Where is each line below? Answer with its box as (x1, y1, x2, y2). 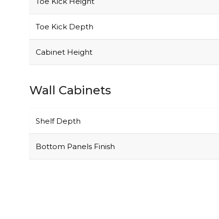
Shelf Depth (36, 95, 81, 105)
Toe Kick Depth (36, 1, 93, 11)
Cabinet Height (36, 26, 92, 36)
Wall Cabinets (29, 62, 111, 77)
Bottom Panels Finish (36, 121, 115, 131)
